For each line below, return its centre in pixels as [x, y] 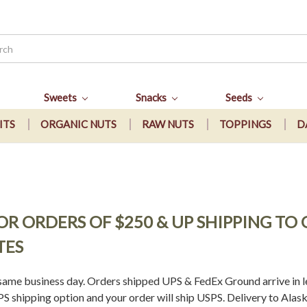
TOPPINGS [245, 124]
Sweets [62, 97]
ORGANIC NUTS [78, 124]
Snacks [152, 97]
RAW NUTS [168, 124]
